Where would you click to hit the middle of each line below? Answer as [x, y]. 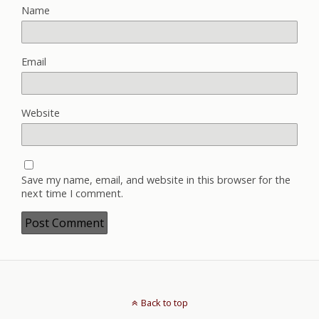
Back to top [164, 302]
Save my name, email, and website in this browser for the [156, 179]
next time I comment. [72, 193]
